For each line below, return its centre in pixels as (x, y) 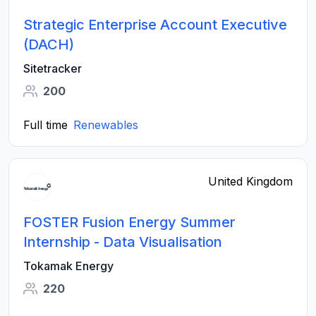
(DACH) (49, 44)
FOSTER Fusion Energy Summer (129, 222)
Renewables (106, 125)
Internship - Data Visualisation (123, 242)
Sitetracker (53, 68)
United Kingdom (250, 181)
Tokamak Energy (68, 266)
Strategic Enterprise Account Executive (155, 25)
